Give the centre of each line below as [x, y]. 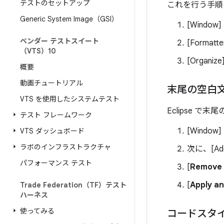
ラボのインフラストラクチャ [65, 147]
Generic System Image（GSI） [69, 19]
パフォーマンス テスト [56, 163]
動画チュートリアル [51, 83]
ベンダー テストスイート [59, 41]
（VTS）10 [38, 51]
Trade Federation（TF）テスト [73, 185]
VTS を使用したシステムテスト [70, 99]
